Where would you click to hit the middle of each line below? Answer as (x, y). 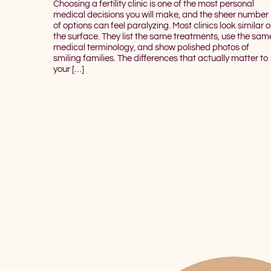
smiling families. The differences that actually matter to (161, 58)
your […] (69, 69)
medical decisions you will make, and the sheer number (161, 15)
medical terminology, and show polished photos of (151, 47)
